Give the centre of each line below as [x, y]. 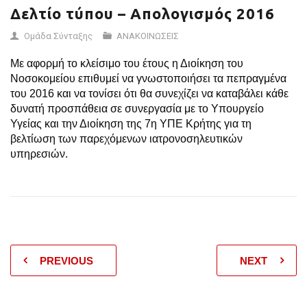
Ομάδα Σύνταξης [58, 36]
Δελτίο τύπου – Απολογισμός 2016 [143, 13]
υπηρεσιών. [39, 154]
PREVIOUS [66, 261]
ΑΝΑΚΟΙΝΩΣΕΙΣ [148, 36]
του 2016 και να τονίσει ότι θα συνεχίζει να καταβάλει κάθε [149, 94]
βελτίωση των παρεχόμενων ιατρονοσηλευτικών [126, 139]
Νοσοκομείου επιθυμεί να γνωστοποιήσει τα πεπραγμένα [148, 78]
